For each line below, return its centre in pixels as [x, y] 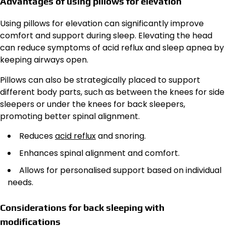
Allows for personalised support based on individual [120, 170]
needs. [20, 182]
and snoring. [121, 136]
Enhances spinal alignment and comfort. [99, 153]
